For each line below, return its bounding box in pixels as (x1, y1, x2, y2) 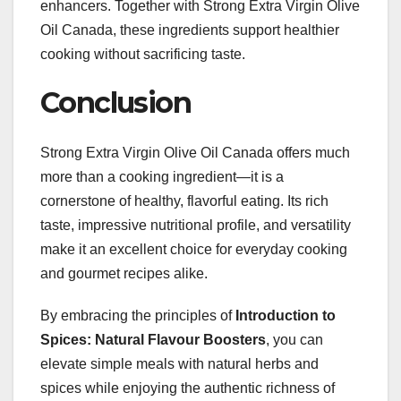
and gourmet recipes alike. (40, 266, 208, 282)
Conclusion (40, 84, 191, 120)
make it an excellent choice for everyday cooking (40, 242, 347, 258)
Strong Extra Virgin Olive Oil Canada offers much (40, 145, 350, 161)
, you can (266, 332, 323, 348)
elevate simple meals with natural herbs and (40, 356, 319, 372)
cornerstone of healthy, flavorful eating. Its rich (40, 193, 328, 209)
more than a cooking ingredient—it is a (40, 169, 284, 185)
